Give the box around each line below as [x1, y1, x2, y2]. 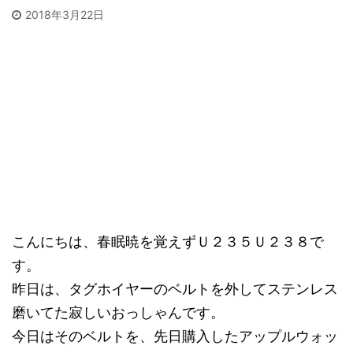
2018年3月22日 [25, 8, 104, 22]
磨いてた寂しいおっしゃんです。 [12, 304, 225, 321]
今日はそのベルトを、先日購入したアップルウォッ [12, 328, 338, 345]
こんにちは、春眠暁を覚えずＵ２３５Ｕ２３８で [12, 233, 324, 251]
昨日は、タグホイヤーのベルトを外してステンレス [12, 281, 338, 298]
